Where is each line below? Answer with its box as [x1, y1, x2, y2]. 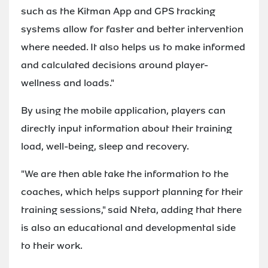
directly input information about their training [21, 121, 232, 135]
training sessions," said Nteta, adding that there [21, 203, 242, 216]
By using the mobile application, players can [21, 103, 226, 117]
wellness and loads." [21, 76, 114, 89]
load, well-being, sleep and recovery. [21, 139, 189, 153]
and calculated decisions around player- [21, 58, 208, 71]
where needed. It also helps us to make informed [21, 40, 245, 53]
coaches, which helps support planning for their [21, 185, 243, 198]
